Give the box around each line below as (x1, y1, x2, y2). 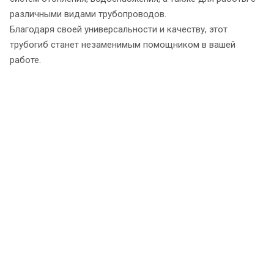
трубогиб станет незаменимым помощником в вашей (10, 39, 235, 50)
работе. (10, 54, 41, 65)
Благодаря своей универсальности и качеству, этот (10, 23, 228, 35)
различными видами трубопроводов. (10, 8, 166, 20)
